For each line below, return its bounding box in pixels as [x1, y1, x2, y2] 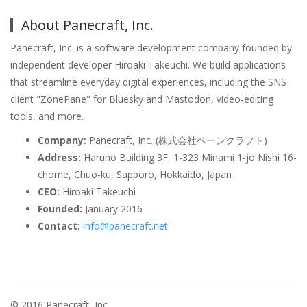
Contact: [38, 219, 80, 233]
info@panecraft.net [83, 219, 168, 233]
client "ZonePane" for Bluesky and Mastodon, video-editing [10, 93, 273, 106]
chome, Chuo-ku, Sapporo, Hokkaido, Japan [38, 168, 232, 182]
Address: [38, 151, 81, 164]
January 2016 [82, 202, 143, 216]
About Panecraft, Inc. [21, 16, 153, 35]
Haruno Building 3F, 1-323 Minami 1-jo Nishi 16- [81, 151, 297, 164]
